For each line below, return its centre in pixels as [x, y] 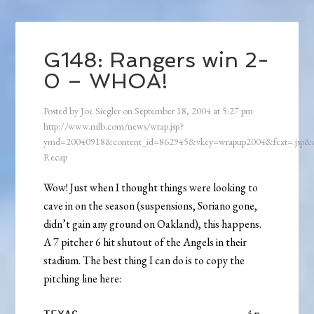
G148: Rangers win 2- [157, 60]
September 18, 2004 [173, 110]
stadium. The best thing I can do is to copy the [144, 260]
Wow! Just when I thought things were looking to [151, 187]
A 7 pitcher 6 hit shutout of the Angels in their [145, 242]
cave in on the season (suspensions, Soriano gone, [151, 205]
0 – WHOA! [106, 81]
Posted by [62, 110]
